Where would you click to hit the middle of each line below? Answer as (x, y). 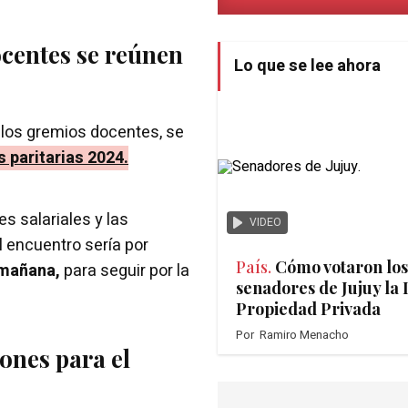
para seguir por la (125, 270)
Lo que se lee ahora (307, 66)
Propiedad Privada (308, 308)
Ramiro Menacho (304, 334)
